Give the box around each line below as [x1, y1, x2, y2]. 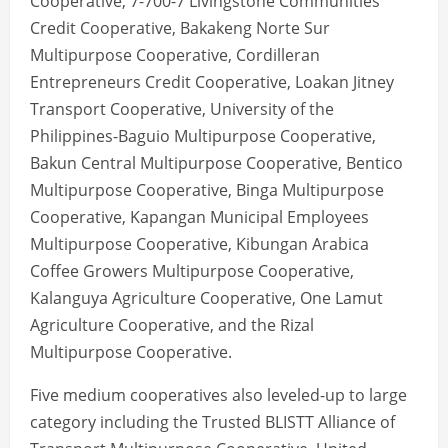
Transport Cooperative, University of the [30, 98, 334, 121]
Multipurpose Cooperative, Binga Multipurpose [30, 179, 384, 202]
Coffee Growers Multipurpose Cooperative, [30, 260, 354, 283]
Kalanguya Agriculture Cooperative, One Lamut [30, 287, 383, 310]
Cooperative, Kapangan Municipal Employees [30, 206, 369, 229]
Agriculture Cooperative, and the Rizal [30, 314, 314, 337]
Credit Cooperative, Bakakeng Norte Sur [30, 17, 330, 40]
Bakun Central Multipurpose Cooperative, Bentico [30, 152, 403, 175]
